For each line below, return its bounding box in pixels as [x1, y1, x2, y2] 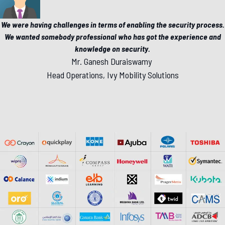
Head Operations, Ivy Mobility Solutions [46, 69, 179, 81]
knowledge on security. [75, 44, 150, 54]
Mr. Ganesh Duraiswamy [71, 56, 152, 67]
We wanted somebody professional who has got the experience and [4, 32, 221, 42]
